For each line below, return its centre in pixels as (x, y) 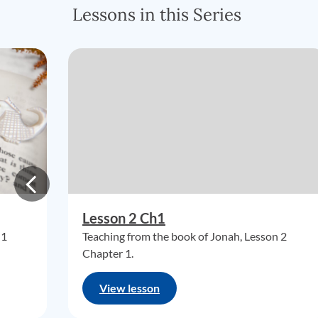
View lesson (130, 288)
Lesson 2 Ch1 (124, 218)
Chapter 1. (108, 253)
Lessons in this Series (157, 15)
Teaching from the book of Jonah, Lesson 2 (185, 236)
